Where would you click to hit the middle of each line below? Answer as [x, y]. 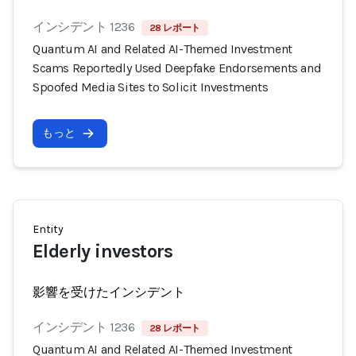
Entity [48, 229]
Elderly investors [103, 251]
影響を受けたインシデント [109, 292]
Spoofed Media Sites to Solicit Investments [151, 87]
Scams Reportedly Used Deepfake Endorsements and [177, 68]
